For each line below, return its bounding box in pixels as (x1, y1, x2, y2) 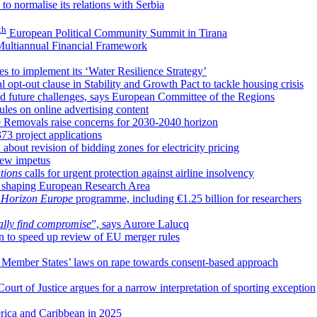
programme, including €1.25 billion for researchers (73, 192, 301, 205)
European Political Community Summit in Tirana (6, 27, 227, 40)
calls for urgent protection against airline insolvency (22, 167, 254, 180)
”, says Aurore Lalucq (91, 218, 189, 231)
